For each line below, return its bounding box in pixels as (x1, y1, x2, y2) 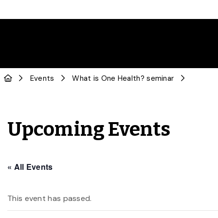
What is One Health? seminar (72, 73, 174, 83)
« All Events (7, 161, 53, 172)
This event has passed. (7, 193, 92, 203)
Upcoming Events (7, 118, 171, 141)
